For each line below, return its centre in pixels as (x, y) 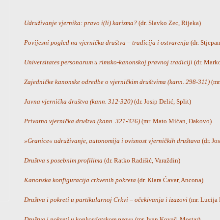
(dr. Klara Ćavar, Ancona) (170, 180)
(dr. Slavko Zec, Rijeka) (169, 23)
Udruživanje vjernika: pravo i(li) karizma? (81, 23)
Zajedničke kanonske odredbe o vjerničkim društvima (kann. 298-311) (117, 82)
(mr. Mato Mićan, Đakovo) (177, 121)
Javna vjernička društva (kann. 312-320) (78, 101)
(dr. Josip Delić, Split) (162, 101)
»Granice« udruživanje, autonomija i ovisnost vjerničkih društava (112, 141)
